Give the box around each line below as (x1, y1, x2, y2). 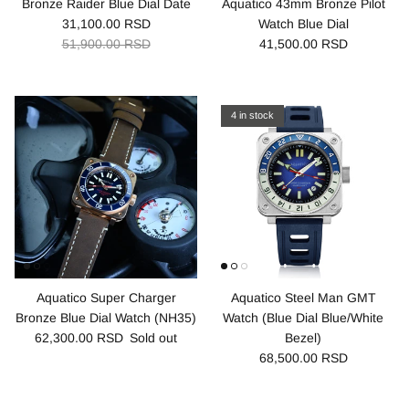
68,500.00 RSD (258, 350, 348, 365)
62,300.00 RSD (34, 330, 123, 345)
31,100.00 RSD (61, 16, 151, 31)
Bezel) (285, 330, 321, 345)
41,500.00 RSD (258, 36, 348, 51)
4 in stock (231, 110, 274, 121)
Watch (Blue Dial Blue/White (223, 309, 383, 325)
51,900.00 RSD (61, 36, 151, 51)
